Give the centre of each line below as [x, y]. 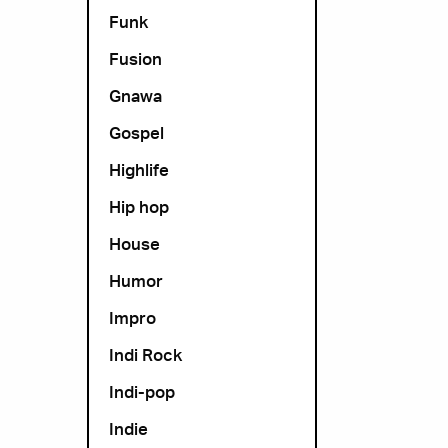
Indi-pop [142, 391]
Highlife [139, 169]
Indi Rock [145, 354]
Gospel [136, 132]
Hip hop [139, 206]
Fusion [135, 58]
